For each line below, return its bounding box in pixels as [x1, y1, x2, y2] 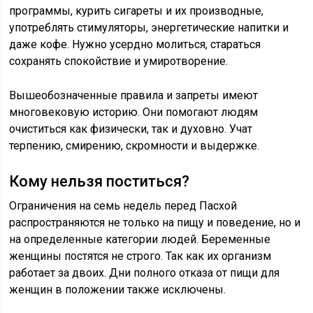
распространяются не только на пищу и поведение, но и [9, 216, 301, 229]
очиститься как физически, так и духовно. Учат [9, 122, 253, 136]
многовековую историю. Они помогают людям [9, 105, 259, 119]
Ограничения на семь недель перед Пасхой [9, 199, 238, 212]
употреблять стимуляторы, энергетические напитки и [9, 21, 289, 34]
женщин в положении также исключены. [9, 283, 226, 296]
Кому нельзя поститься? [9, 173, 190, 190]
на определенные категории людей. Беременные [9, 233, 271, 246]
